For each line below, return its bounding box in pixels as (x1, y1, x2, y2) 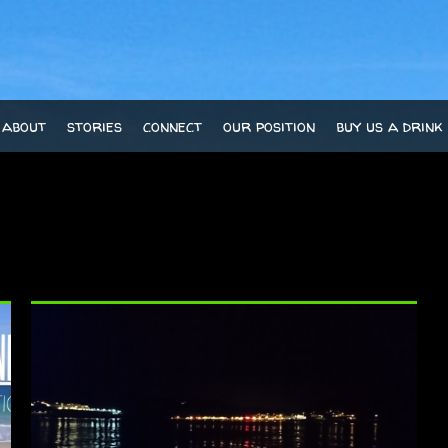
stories (67, 115, 123, 137)
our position (223, 115, 316, 137)
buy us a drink (336, 115, 443, 137)
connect (143, 115, 203, 137)
